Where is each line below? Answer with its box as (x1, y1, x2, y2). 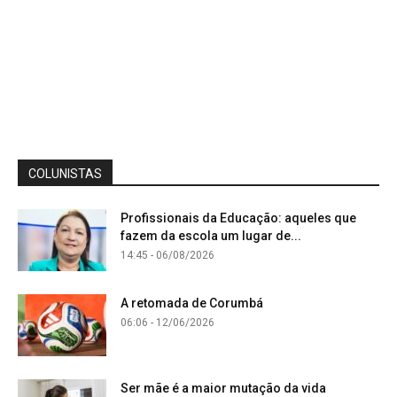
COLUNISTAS (28, 166, 102, 181)
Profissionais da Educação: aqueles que (121, 210, 356, 225)
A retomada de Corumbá (121, 295, 263, 310)
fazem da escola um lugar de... (121, 228, 301, 243)
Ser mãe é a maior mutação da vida (121, 380, 326, 395)
